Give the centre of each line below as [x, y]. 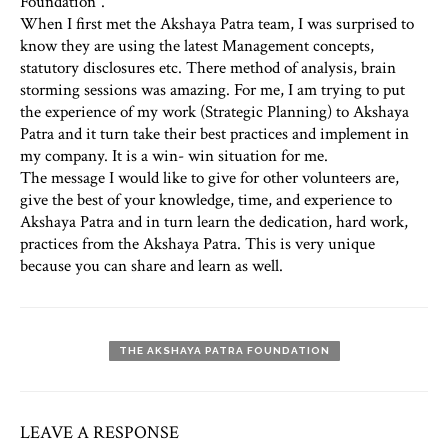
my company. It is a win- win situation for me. [174, 155]
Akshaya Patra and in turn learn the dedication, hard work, [214, 221]
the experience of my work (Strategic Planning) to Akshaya [214, 111]
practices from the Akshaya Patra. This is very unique [197, 243]
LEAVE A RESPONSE [99, 432]
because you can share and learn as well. [151, 265]
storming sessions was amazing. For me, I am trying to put [212, 89]
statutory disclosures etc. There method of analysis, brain [208, 67]
